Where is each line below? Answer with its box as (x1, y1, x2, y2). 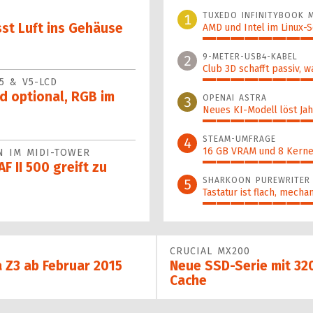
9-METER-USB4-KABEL (203, 51, 298, 61)
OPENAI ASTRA (203, 92, 267, 103)
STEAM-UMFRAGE (203, 133, 276, 144)
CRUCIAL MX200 (170, 245, 250, 257)
